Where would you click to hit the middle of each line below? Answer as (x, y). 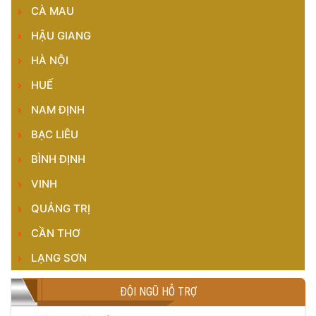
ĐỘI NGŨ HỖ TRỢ (158, 292)
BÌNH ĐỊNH (58, 159)
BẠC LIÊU (55, 134)
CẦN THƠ (56, 233)
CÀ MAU (53, 11)
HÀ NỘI (50, 60)
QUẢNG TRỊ (61, 208)
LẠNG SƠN (59, 258)
